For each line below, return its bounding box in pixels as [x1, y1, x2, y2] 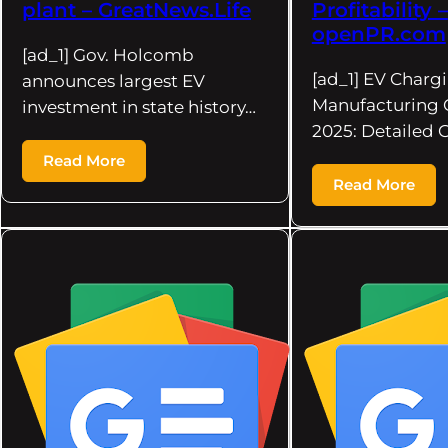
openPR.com [311, 22, 446, 47]
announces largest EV [22, 71, 205, 92]
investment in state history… [22, 97, 256, 118]
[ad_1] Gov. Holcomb [22, 45, 194, 66]
